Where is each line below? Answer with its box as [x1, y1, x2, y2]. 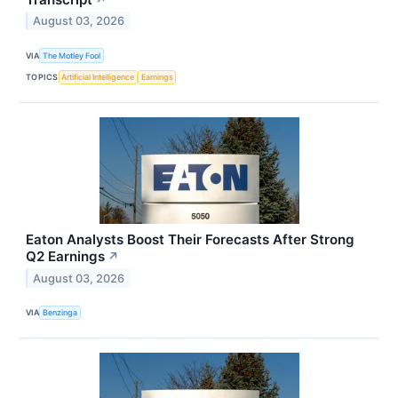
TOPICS [26, 72, 59, 83]
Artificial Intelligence [61, 72, 135, 83]
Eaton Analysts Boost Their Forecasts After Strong [26, 230, 354, 248]
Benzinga [43, 307, 78, 318]
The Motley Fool [43, 51, 101, 61]
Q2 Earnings [26, 247, 105, 265]
